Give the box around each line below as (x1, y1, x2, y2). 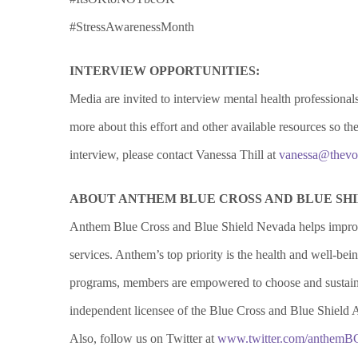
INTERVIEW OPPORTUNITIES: (70, 64, 263, 78)
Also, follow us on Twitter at (70, 332, 217, 346)
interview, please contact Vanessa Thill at (70, 148, 279, 162)
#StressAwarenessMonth (70, 20, 194, 34)
